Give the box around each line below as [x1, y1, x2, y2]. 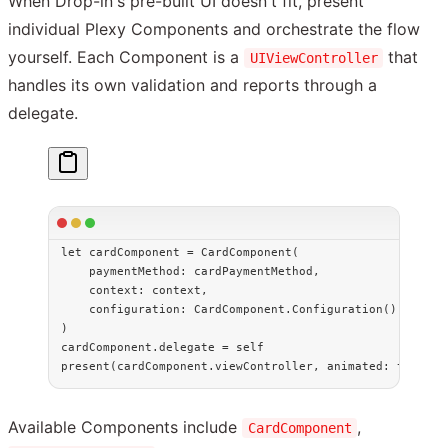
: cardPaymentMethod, [180, 264, 320, 279]
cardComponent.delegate [61, 340, 222, 355]
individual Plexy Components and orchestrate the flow [8, 19, 420, 40]
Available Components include [8, 417, 242, 438]
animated [327, 359, 383, 374]
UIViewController [249, 50, 378, 67]
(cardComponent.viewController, [110, 359, 327, 374]
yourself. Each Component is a [8, 47, 244, 68]
